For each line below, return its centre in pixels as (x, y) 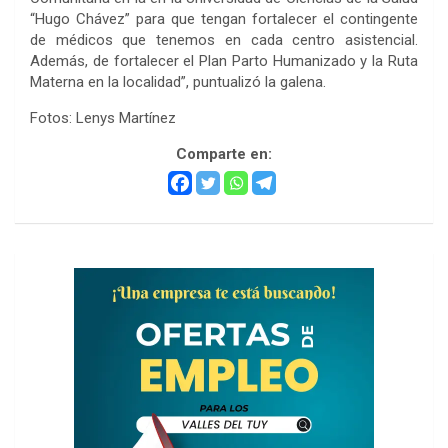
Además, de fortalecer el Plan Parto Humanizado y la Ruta (224, 60)
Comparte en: (224, 153)
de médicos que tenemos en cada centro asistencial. (224, 39)
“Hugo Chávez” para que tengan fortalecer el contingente (224, 18)
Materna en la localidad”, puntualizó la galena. (178, 81)
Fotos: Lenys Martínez (103, 117)
